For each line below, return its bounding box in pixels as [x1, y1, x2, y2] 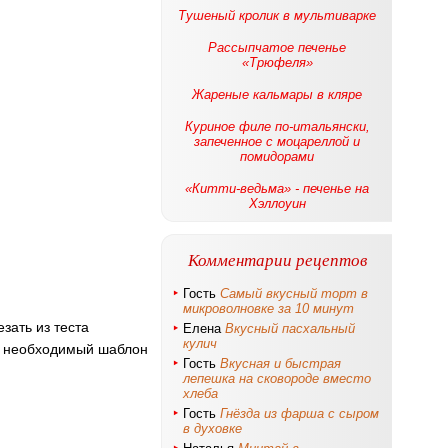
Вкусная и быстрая [220, 356, 341, 371]
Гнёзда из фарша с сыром [220, 406, 379, 421]
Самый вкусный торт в [220, 286, 368, 301]
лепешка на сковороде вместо [183, 371, 371, 386]
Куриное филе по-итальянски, [184, 119, 370, 134]
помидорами [240, 149, 314, 164]
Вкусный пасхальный [225, 321, 355, 336]
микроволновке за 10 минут [183, 301, 354, 316]
